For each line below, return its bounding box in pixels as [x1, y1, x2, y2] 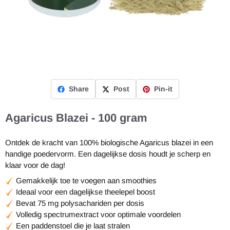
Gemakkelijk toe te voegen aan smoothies [16, 176, 157, 185]
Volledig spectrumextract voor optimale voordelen [16, 210, 181, 219]
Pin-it [154, 85, 172, 93]
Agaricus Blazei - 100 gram [5, 111, 147, 124]
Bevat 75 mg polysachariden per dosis [16, 199, 144, 207]
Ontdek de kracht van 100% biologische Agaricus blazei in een [5, 138, 213, 147]
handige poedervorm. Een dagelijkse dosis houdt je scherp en [5, 149, 210, 158]
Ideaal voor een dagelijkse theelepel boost [16, 187, 155, 196]
